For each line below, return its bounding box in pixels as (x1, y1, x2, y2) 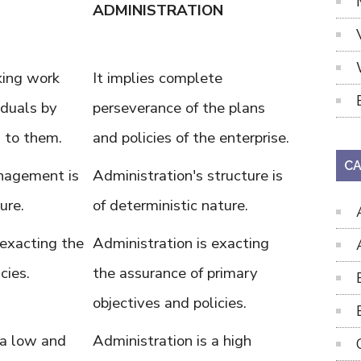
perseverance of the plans (93, 98, 265, 118)
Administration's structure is (93, 165, 283, 186)
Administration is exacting (93, 233, 269, 254)
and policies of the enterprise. (93, 127, 289, 148)
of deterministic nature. (93, 195, 248, 216)
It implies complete (93, 68, 222, 89)
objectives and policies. (93, 293, 247, 313)
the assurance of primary (93, 263, 258, 284)
